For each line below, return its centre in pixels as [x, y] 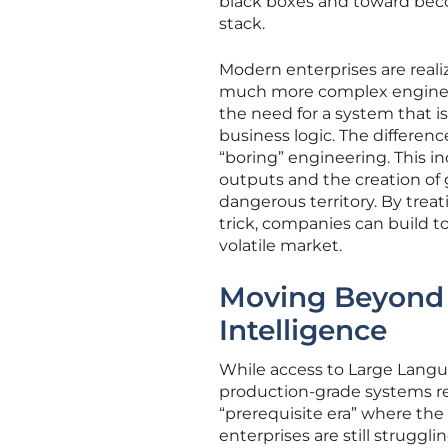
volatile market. [280, 245]
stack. [242, 23]
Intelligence [303, 330]
